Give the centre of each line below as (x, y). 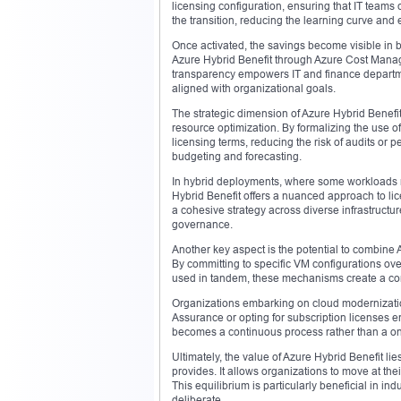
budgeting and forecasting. (237, 156)
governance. (202, 224)
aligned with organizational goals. (254, 88)
